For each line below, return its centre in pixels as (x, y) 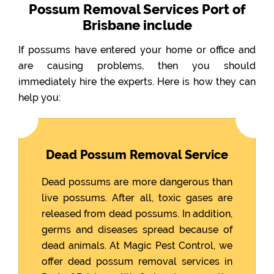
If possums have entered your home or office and (137, 50)
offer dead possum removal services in (137, 261)
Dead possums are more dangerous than (137, 182)
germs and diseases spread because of (137, 229)
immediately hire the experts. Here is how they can (137, 82)
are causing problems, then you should (137, 66)
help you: (39, 98)
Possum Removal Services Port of (137, 9)
